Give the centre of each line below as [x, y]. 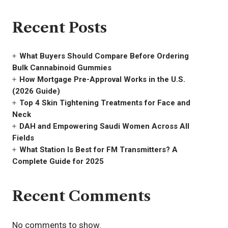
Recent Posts [59, 28]
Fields [23, 138]
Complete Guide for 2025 [58, 161]
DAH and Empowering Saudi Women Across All [104, 126]
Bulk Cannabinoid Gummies [62, 67]
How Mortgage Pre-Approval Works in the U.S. [102, 79]
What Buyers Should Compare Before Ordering [104, 56]
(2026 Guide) [36, 91]
